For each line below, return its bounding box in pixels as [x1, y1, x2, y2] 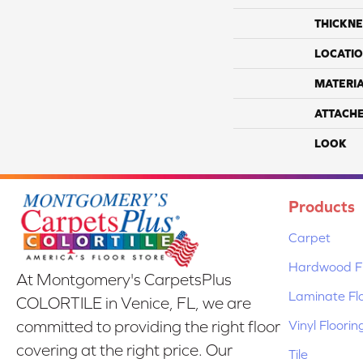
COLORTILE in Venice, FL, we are [16, 294, 251, 313]
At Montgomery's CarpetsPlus [16, 271, 232, 289]
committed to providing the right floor [16, 318, 280, 336]
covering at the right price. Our [16, 341, 233, 360]
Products [288, 196, 355, 216]
